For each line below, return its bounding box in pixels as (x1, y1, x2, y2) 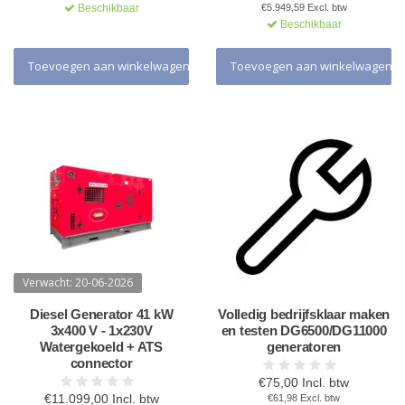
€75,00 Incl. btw (259, 375, 349, 390)
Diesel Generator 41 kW (29, 306, 174, 322)
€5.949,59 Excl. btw (260, 2, 347, 13)
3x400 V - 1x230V (50, 323, 153, 338)
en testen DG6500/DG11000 (221, 323, 387, 338)
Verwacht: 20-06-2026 (23, 275, 133, 290)
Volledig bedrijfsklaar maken (218, 306, 390, 322)
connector (70, 355, 133, 371)
